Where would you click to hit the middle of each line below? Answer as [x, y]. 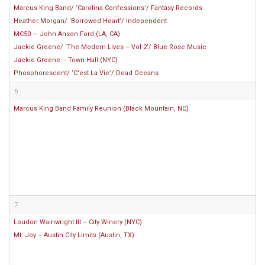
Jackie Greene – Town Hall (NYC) [66, 60]
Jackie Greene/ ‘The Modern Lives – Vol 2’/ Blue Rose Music [110, 47]
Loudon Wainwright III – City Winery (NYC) [78, 222]
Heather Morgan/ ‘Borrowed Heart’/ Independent [90, 21]
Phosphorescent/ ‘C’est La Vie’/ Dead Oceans [86, 73]
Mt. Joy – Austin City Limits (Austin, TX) [74, 235]
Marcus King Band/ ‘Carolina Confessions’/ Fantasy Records [108, 8]
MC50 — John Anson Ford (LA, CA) [67, 34]
